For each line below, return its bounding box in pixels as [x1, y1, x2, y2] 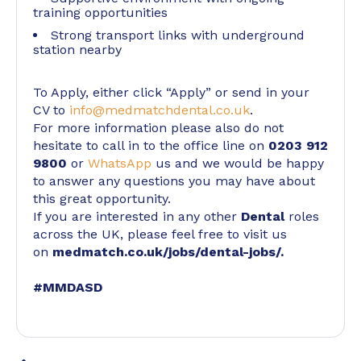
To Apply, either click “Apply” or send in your [33, 85, 309, 100]
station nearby [33, 42, 122, 57]
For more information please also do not [33, 120, 284, 135]
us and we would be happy [151, 156, 324, 171]
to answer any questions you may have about [33, 173, 315, 189]
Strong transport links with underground [51, 27, 305, 43]
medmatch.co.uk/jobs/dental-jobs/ [52, 244, 280, 259]
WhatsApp [88, 156, 151, 171]
